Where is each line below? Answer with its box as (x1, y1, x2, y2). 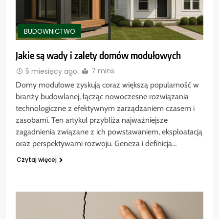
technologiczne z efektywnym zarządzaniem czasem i (16, 104, 195, 113)
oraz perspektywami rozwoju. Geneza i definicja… (16, 139, 177, 149)
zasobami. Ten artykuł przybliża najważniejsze (16, 115, 168, 125)
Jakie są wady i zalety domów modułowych (16, 48, 181, 61)
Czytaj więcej (17, 155, 57, 164)
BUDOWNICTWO (24, 26, 75, 36)
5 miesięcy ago (25, 66, 77, 76)
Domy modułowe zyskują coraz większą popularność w (16, 80, 199, 90)
